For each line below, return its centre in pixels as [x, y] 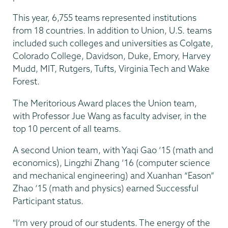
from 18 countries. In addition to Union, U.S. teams [112, 31]
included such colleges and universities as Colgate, [113, 43]
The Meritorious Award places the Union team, [105, 103]
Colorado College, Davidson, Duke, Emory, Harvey [112, 56]
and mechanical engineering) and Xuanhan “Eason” [113, 176]
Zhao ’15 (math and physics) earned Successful [106, 188]
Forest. [26, 81]
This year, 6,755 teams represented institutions [105, 18]
